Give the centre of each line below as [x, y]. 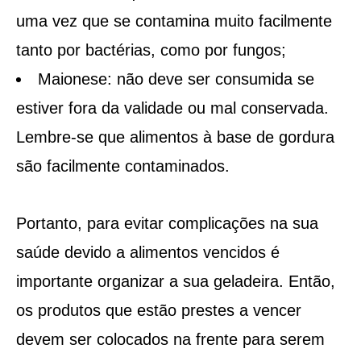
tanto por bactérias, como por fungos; [151, 50]
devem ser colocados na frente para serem [170, 339]
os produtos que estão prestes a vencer [158, 310]
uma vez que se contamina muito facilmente [174, 21]
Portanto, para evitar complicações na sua [167, 223]
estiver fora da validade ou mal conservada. [172, 108]
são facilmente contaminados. [122, 166]
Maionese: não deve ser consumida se [176, 79]
